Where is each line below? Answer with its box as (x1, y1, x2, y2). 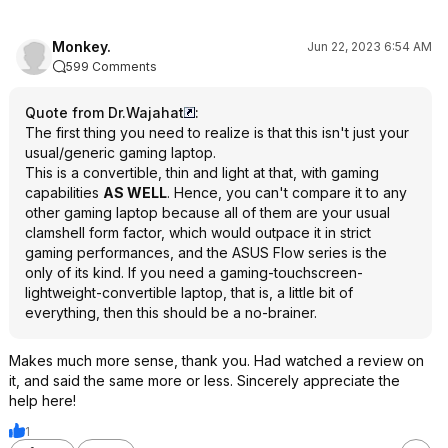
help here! (9, 392, 76, 409)
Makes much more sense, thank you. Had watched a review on (9, 352, 424, 369)
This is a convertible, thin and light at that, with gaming (25, 164, 379, 181)
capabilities (25, 184, 103, 201)
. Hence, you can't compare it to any (167, 184, 407, 201)
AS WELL (103, 184, 167, 201)
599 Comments (66, 59, 157, 74)
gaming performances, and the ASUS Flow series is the (25, 244, 387, 261)
